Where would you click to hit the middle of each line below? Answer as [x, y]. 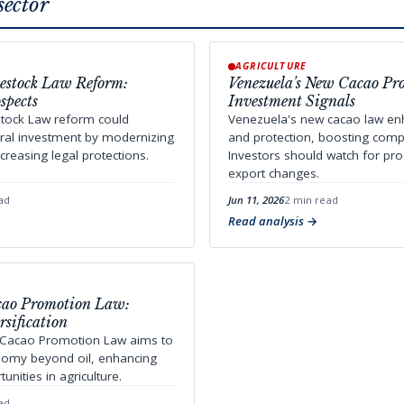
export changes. [274, 173]
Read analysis [266, 221]
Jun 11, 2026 [256, 200]
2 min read [311, 200]
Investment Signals [292, 101]
